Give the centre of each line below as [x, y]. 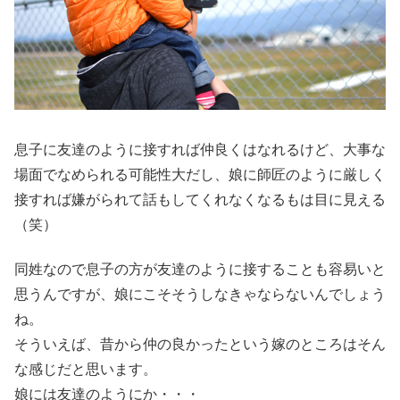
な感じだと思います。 [86, 370]
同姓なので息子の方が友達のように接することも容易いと [200, 270]
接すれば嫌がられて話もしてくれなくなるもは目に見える [200, 200]
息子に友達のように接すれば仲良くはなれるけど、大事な [200, 150]
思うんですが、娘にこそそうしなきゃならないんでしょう [200, 295]
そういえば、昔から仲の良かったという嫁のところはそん [200, 345]
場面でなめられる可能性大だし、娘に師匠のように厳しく [200, 175]
